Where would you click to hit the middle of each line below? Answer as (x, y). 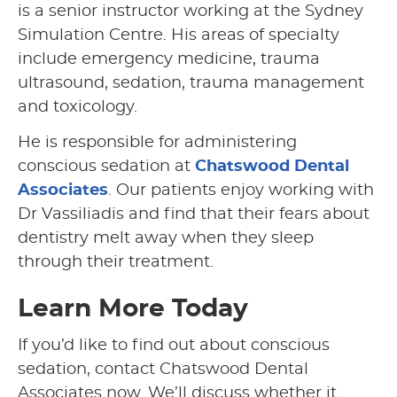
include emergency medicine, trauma (169, 60)
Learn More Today (133, 310)
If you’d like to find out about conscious (174, 346)
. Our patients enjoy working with (241, 191)
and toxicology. (78, 108)
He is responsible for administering (157, 143)
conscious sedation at (106, 167)
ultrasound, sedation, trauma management (191, 84)
